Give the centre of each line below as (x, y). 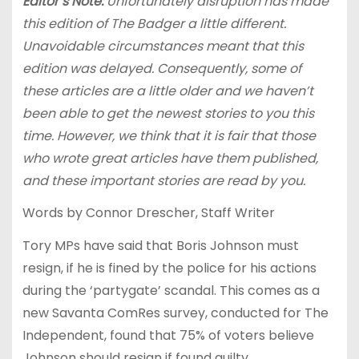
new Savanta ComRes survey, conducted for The (175, 313)
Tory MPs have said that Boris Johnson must (160, 246)
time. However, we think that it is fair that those (169, 135)
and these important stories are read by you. (163, 180)
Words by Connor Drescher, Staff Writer (148, 213)
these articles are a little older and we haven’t (167, 91)
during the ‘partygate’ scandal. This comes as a (171, 291)
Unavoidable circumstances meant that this (163, 46)
